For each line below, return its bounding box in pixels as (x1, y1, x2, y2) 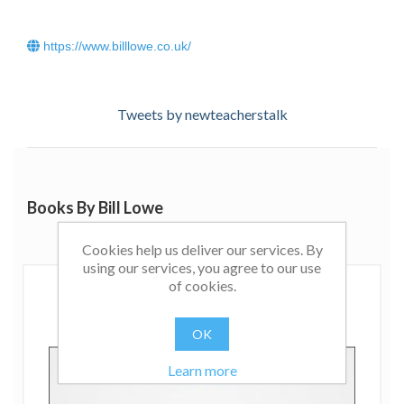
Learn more (167, 362, 237, 379)
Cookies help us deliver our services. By (81, 241, 323, 258)
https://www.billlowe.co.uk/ (40, 39, 191, 53)
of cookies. (168, 277, 236, 294)
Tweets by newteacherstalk (116, 106, 288, 123)
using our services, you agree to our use (83, 259, 321, 276)
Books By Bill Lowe (27, 197, 163, 217)
